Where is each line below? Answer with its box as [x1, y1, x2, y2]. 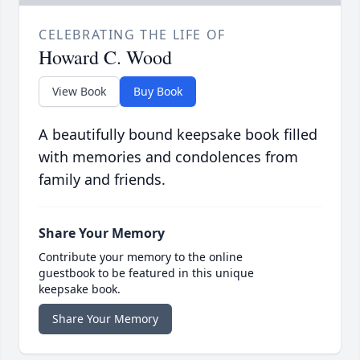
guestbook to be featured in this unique [39, 264, 254, 280]
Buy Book [133, 83, 182, 99]
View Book [52, 83, 106, 99]
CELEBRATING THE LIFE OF [39, 25, 226, 43]
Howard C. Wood [39, 43, 172, 70]
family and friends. [39, 169, 166, 189]
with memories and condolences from [39, 146, 298, 166]
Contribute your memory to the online [39, 248, 243, 264]
